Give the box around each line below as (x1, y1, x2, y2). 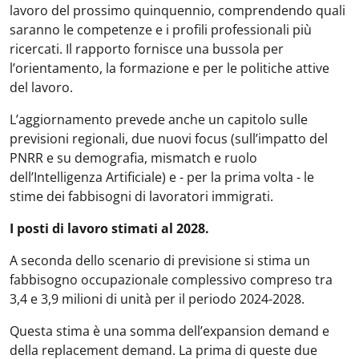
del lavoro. (10, 79, 73, 96)
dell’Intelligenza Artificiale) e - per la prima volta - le (10, 168, 314, 186)
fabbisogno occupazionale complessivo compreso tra (10, 271, 333, 288)
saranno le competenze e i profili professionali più (10, 21, 312, 38)
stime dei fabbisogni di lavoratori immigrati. (10, 188, 273, 205)
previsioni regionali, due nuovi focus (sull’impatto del (10, 130, 328, 147)
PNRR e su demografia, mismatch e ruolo (10, 149, 257, 167)
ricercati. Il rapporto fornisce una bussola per (10, 40, 284, 58)
